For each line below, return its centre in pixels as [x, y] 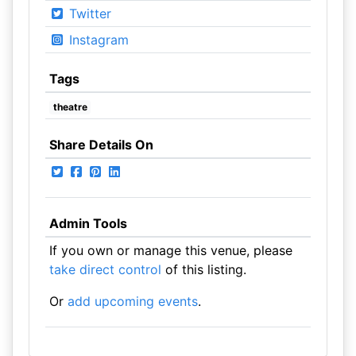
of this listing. [203, 269]
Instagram [97, 40]
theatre [70, 107]
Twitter [88, 14]
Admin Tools [88, 223]
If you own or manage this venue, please [170, 250]
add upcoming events [132, 301]
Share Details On [101, 145]
